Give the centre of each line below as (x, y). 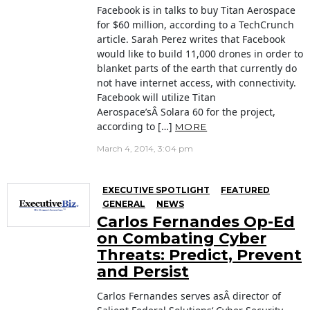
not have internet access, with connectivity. (197, 83)
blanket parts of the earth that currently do (197, 69)
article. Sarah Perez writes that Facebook (191, 39)
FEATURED (245, 190)
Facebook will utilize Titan (156, 98)
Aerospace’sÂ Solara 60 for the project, (186, 112)
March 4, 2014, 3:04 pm (145, 149)
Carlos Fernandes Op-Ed (196, 222)
